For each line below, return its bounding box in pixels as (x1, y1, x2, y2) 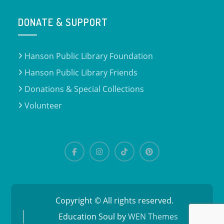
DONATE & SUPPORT (18, 15, 108, 28)
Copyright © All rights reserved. (55, 195, 173, 206)
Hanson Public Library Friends (24, 67, 138, 78)
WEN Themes (128, 211, 178, 222)
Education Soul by (58, 211, 128, 222)
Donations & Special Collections (24, 83, 144, 94)
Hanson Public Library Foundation (24, 50, 153, 61)
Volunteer (24, 100, 62, 111)
